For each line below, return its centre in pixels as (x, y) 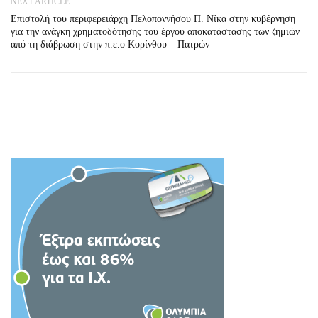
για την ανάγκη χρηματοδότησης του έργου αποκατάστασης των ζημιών (155, 32)
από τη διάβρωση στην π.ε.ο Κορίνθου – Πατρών (110, 44)
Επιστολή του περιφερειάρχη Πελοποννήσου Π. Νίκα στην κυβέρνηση (153, 19)
